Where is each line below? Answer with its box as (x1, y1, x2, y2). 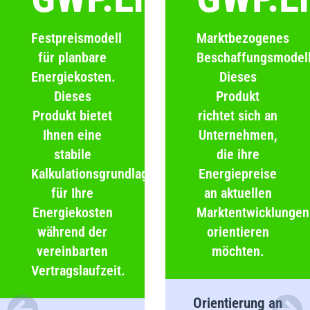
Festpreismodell (31, 29, 122, 46)
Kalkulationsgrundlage (31, 165, 155, 182)
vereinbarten (37, 242, 108, 259)
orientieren (206, 223, 269, 240)
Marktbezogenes (197, 29, 289, 46)
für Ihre (51, 184, 93, 201)
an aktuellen (203, 184, 272, 201)
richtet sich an (198, 107, 277, 124)
